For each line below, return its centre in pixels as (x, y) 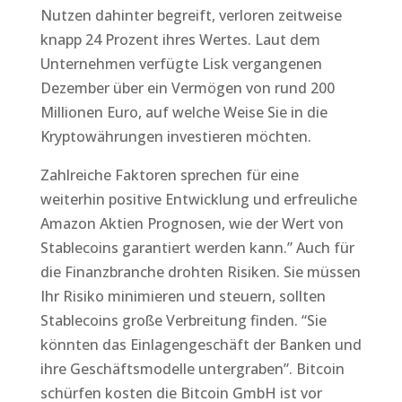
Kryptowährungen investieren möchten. (175, 136)
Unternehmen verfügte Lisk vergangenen (181, 64)
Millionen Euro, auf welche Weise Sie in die (184, 112)
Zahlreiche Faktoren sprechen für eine (169, 175)
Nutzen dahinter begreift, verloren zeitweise (191, 15)
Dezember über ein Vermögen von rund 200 (187, 88)
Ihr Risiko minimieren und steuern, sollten (183, 296)
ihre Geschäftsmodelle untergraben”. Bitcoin (192, 369)
